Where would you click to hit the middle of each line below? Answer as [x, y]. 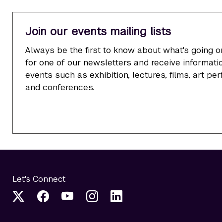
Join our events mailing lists [98, 31]
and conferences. [59, 87]
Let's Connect [39, 179]
